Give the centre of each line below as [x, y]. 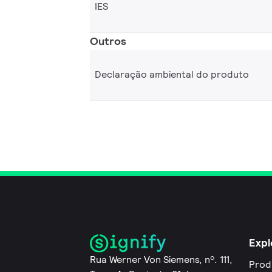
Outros [108, 41]
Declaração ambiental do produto [172, 75]
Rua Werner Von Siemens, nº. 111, [161, 260]
